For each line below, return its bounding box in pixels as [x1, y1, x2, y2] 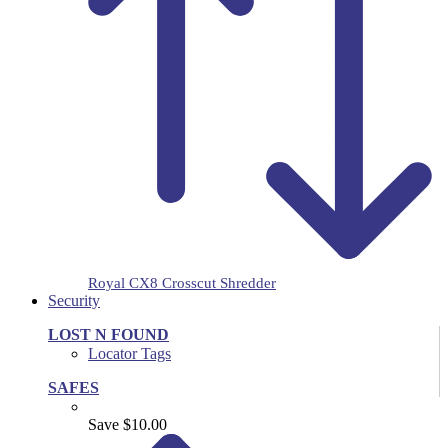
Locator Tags [88, 344, 171, 362]
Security [48, 291, 100, 309]
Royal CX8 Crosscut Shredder [88, 274, 276, 291]
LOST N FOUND [48, 325, 169, 343]
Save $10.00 [88, 415, 167, 433]
